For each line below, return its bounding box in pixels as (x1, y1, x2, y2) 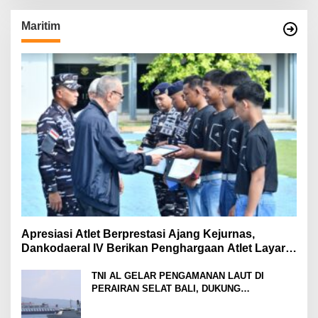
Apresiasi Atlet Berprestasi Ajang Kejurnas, (21, 228, 255, 241)
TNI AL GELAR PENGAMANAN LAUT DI (92, 270, 264, 282)
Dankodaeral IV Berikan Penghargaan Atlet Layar (21, 242, 285, 255)
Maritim (21, 20, 60, 33)
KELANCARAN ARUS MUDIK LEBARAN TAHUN (92, 296, 296, 307)
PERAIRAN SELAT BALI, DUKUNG (92, 283, 241, 295)
